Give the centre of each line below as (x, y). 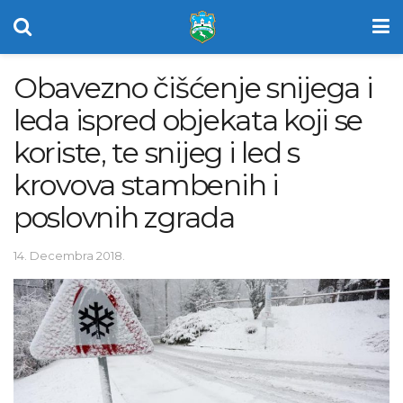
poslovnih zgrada (124, 217)
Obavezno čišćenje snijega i (193, 88)
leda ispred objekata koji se (188, 120)
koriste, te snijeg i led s (157, 152)
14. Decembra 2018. (69, 255)
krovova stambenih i (146, 185)
